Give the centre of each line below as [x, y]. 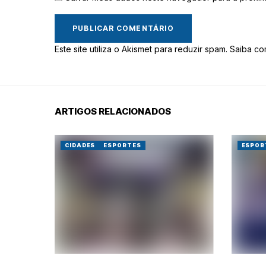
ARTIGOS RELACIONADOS [113, 111]
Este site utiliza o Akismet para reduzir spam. [142, 49]
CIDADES [80, 145]
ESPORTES [122, 145]
